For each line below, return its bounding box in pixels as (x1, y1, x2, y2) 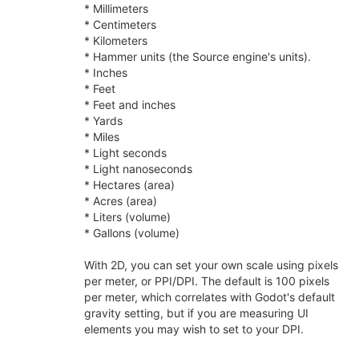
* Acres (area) (84, 194, 157, 208)
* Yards (84, 114, 123, 127)
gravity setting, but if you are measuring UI (84, 306, 309, 320)
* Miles (84, 130, 119, 143)
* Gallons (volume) (84, 226, 179, 240)
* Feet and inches (84, 98, 175, 111)
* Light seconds (84, 146, 167, 159)
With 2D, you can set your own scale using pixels (84, 258, 338, 272)
